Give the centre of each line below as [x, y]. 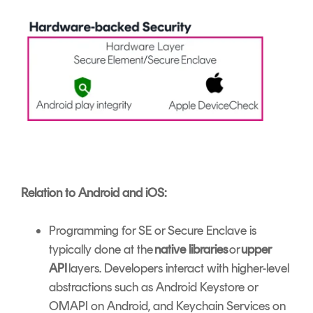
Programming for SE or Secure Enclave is [153, 231]
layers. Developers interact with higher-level [178, 269]
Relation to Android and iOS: [95, 193]
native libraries [191, 250]
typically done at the [102, 250]
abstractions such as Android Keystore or [153, 287]
